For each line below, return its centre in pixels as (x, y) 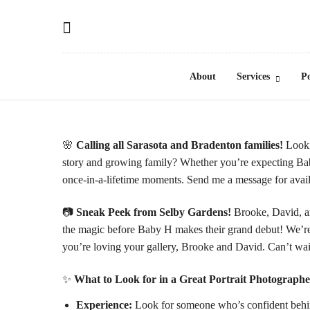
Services (253, 76)
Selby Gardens (193, 212)
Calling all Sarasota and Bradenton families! (180, 145)
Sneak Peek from (118, 212)
